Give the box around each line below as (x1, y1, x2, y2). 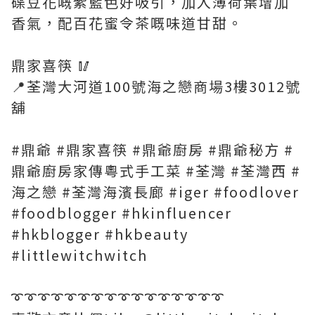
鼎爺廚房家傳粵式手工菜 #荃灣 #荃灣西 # (11, 160, 301, 181)
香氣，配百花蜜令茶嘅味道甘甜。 (11, 13, 243, 34)
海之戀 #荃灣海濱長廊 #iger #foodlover (11, 181, 300, 202)
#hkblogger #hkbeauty (11, 224, 188, 245)
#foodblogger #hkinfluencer (11, 202, 232, 224)
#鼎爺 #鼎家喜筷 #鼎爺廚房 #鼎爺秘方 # (11, 139, 294, 160)
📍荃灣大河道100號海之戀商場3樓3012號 (11, 76, 301, 97)
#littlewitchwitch (11, 245, 148, 266)
